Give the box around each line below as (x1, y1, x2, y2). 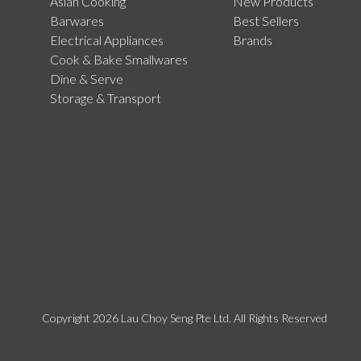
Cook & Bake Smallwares (50, 52, 188, 67)
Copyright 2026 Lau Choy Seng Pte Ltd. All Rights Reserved (42, 310, 327, 325)
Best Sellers (232, 13, 299, 28)
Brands (232, 32, 272, 48)
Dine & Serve (50, 71, 123, 86)
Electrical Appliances (50, 32, 164, 48)
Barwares (50, 13, 104, 28)
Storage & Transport (50, 90, 161, 106)
